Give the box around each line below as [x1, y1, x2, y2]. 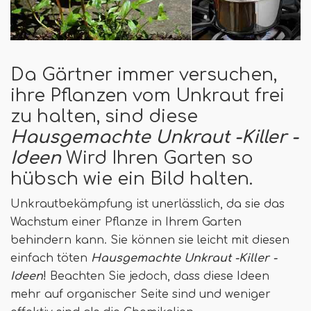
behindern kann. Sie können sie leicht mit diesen [10, 233, 289, 246]
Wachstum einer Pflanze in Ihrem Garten [10, 215, 242, 228]
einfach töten [10, 251, 91, 264]
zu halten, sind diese [10, 106, 198, 126]
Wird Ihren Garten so [61, 148, 253, 168]
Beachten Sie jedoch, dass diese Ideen [47, 269, 269, 283]
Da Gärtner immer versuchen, [10, 65, 277, 85]
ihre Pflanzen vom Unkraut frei [10, 85, 285, 106]
